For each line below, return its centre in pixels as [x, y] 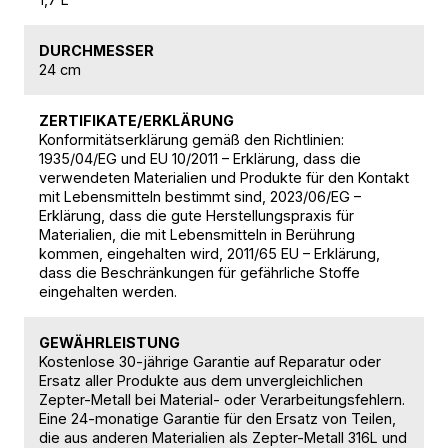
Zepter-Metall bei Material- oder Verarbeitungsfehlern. [222, 400]
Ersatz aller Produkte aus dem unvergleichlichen [201, 381]
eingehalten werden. [108, 292]
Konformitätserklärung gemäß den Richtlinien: [191, 140]
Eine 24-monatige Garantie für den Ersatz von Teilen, [217, 419]
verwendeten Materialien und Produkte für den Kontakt [224, 178]
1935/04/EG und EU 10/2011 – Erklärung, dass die [200, 159]
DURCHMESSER [96, 51]
